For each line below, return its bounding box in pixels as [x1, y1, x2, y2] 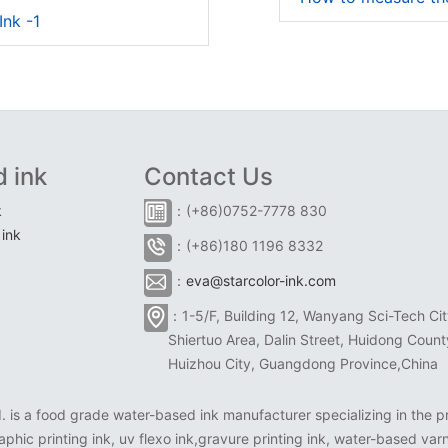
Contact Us [144, 162, 273, 191]
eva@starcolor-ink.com [186, 272, 336, 289]
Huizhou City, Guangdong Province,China [168, 355, 438, 372]
